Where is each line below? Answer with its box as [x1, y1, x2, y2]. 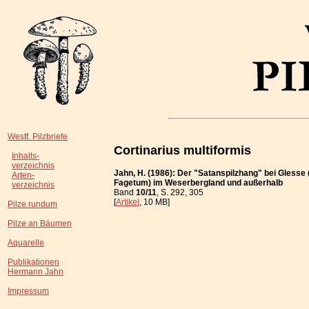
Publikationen [8, 257, 59, 267]
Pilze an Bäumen [8, 219, 72, 228]
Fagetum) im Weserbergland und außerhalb [114, 177, 283, 188]
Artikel [116, 197, 139, 207]
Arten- [12, 170, 34, 180]
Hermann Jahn [8, 267, 63, 277]
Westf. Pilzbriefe [8, 132, 68, 141]
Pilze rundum [8, 199, 57, 209]
